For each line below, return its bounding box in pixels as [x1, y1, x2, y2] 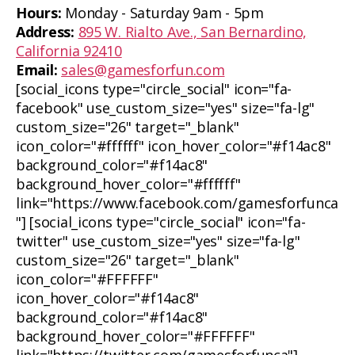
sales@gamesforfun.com [61, 60, 225, 79]
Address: [16, 22, 74, 41]
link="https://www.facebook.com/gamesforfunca [16, 193, 339, 212]
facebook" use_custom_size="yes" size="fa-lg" [16, 98, 315, 117]
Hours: [16, 3, 62, 22]
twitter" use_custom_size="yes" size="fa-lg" [16, 231, 300, 250]
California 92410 [16, 41, 122, 60]
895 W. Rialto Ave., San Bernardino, [78, 22, 307, 41]
